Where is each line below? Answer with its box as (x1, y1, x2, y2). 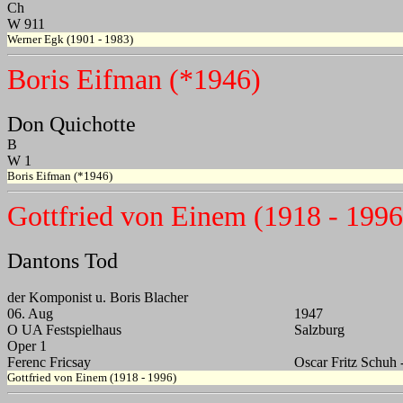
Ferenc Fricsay (7, 354, 91, 371)
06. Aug (7, 306, 53, 322)
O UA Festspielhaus (7, 322, 121, 338)
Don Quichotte (7, 112, 136, 137)
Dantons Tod (7, 249, 118, 273)
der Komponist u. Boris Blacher (7, 290, 188, 306)
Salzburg (294, 322, 345, 338)
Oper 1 (7, 338, 47, 354)
